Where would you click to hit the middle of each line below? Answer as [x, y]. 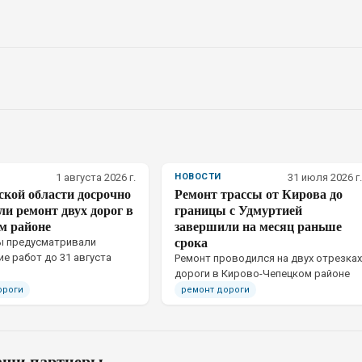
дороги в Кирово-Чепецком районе [262, 274]
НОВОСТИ [198, 177]
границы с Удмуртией [238, 210]
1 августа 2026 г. [96, 177]
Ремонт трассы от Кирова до [259, 194]
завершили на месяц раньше [258, 226]
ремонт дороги [215, 290]
